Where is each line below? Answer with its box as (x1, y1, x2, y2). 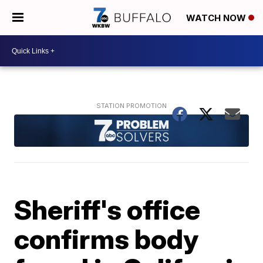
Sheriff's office (14, 193, 201, 226)
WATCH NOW (186, 12, 248, 24)
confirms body (14, 222, 199, 255)
